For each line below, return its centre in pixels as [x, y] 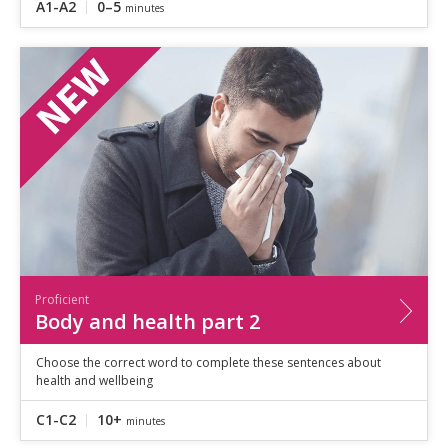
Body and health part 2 [147, 321]
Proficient [62, 299]
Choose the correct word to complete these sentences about [208, 362]
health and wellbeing [94, 380]
